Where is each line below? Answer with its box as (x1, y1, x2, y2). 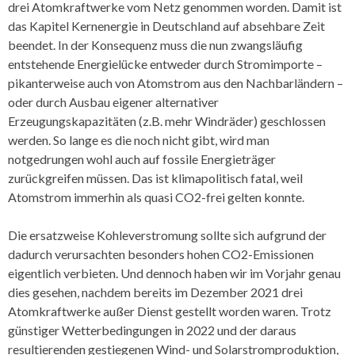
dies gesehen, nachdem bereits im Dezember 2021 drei (8, 284, 303, 300)
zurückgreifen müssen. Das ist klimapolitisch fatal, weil (8, 170, 303, 185)
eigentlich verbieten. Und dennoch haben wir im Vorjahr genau (8, 265, 341, 281)
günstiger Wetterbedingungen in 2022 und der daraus (8, 322, 296, 338)
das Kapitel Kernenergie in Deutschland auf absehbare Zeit (8, 17, 325, 33)
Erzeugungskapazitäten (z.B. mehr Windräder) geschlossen (8, 113, 326, 128)
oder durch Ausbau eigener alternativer (8, 94, 219, 109)
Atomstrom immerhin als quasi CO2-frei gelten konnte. (8, 189, 304, 204)
